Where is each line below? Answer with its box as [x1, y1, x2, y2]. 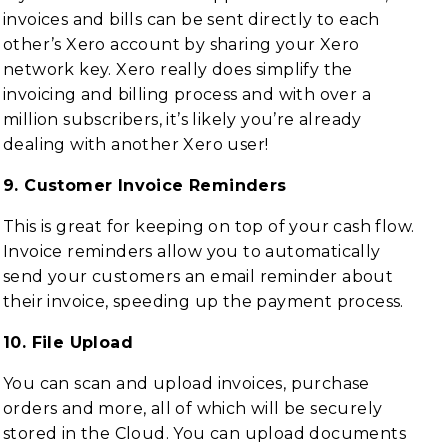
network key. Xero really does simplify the [3, 60, 353, 79]
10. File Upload [3, 333, 133, 352]
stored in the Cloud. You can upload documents [3, 424, 406, 443]
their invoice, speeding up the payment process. [3, 292, 404, 311]
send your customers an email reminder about [3, 267, 394, 286]
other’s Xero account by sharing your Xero [3, 35, 360, 54]
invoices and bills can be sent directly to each [3, 10, 380, 29]
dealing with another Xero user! [3, 135, 269, 154]
